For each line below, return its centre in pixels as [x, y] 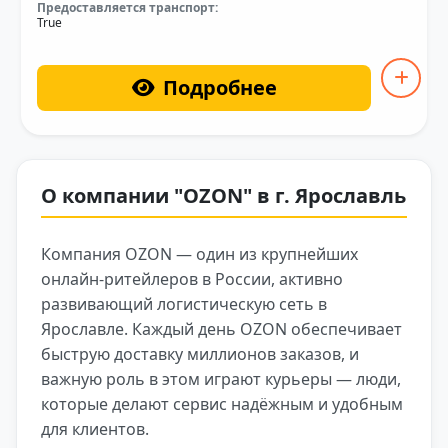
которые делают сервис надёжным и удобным [222, 403]
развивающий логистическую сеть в [184, 303]
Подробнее [219, 87]
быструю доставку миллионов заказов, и [200, 353]
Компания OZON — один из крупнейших [199, 253]
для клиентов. [95, 428]
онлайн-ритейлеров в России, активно [192, 278]
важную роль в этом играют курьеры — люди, [221, 378]
